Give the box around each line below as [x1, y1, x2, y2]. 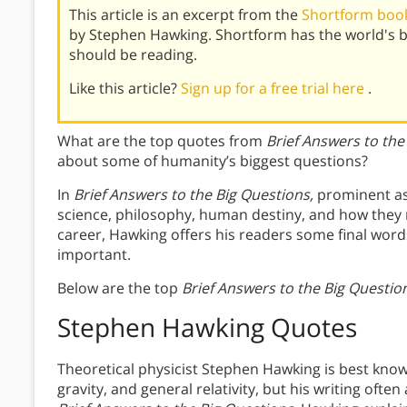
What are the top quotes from [57, 131, 266, 152]
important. [57, 244, 131, 265]
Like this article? [69, 78, 181, 99]
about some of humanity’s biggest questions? [57, 151, 368, 172]
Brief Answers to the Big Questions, [74, 184, 313, 205]
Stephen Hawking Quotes [57, 310, 357, 345]
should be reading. [69, 45, 197, 65]
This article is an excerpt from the [69, 5, 302, 25]
